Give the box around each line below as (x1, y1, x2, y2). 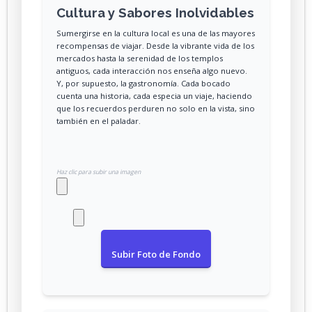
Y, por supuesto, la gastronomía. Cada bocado (56, 77, 231, 88)
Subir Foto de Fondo (111, 248, 201, 260)
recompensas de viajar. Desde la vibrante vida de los (56, 40, 254, 51)
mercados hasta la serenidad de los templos (56, 52, 223, 63)
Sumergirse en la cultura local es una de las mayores (56, 27, 255, 38)
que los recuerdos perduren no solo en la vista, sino (56, 102, 255, 114)
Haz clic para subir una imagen (56, 167, 141, 176)
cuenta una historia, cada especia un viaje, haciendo (56, 90, 252, 101)
